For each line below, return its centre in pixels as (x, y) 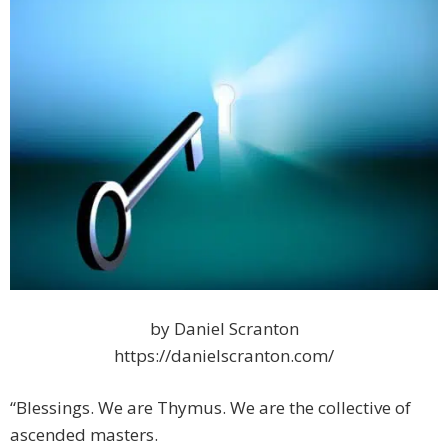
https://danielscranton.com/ (224, 356)
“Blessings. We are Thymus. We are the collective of (210, 408)
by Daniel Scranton (224, 329)
